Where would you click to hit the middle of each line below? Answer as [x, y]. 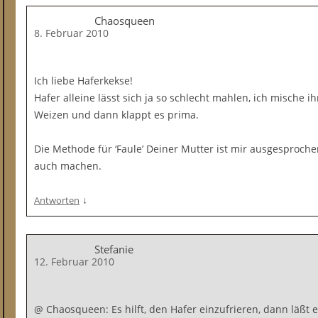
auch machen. [68, 166]
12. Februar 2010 [74, 262]
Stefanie [114, 249]
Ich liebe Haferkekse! [83, 81]
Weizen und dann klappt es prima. [116, 115]
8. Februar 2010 [71, 33]
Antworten [57, 200]
